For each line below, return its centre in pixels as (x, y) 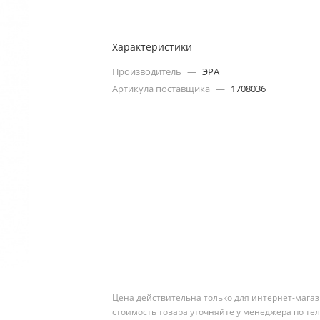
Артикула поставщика (162, 89)
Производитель (148, 71)
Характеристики (152, 47)
